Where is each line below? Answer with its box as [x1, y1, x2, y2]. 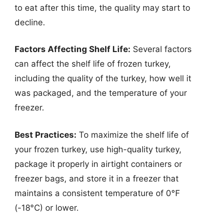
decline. [15, 17, 45, 27]
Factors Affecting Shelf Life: [15, 44, 130, 54]
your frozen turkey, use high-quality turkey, [15, 144, 182, 154]
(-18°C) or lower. [15, 202, 79, 213]
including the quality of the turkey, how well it [15, 73, 191, 83]
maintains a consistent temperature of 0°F [15, 188, 180, 198]
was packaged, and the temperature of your [15, 88, 187, 98]
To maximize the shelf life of [76, 129, 189, 140]
